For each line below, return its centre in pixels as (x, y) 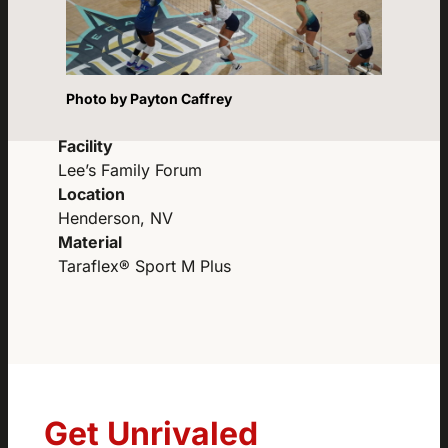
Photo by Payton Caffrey (148, 99)
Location (92, 193)
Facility (86, 145)
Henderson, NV (116, 217)
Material (90, 241)
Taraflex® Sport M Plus (145, 265)
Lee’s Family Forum (130, 169)
